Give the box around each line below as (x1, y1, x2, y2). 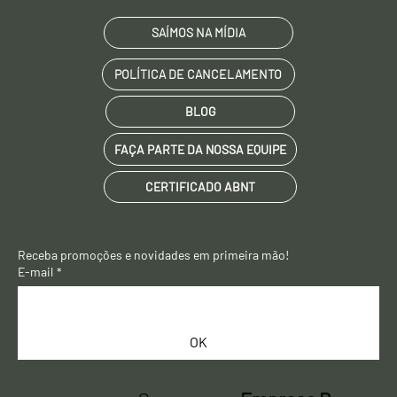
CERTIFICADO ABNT (145, 211, 256, 227)
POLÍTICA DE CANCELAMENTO (114, 98, 283, 114)
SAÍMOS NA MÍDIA (151, 57, 245, 73)
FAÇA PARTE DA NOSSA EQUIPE (114, 173, 287, 189)
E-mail (17, 295, 53, 311)
